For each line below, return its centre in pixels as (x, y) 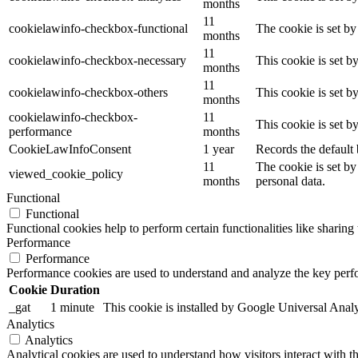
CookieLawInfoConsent (70, 149)
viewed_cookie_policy (66, 173)
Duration (75, 289)
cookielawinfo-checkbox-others (88, 92)
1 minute (72, 307)
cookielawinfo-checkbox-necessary (97, 60)
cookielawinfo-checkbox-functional (98, 28)
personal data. (290, 181)
